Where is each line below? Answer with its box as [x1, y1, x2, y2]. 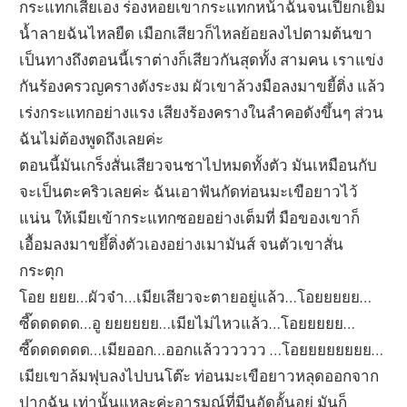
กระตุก [19, 260, 65, 280]
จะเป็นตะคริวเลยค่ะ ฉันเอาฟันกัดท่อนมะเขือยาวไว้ [19, 181, 359, 201]
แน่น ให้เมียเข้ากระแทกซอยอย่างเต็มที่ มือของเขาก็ [19, 207, 361, 227]
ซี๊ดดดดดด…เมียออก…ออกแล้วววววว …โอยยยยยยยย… [19, 339, 384, 359]
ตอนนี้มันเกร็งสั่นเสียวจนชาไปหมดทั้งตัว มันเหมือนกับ [19, 154, 378, 174]
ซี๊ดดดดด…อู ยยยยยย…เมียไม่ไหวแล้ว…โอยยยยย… [19, 313, 356, 333]
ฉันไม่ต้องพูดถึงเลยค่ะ [19, 128, 164, 148]
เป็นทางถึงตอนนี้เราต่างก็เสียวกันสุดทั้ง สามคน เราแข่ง [19, 49, 384, 69]
